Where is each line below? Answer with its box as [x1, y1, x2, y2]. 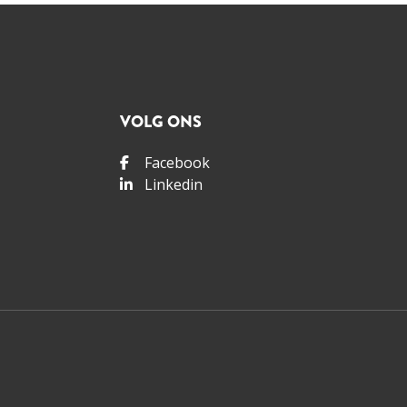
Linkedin [144, 174, 203, 194]
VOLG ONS [119, 109, 202, 134]
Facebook [144, 152, 210, 173]
